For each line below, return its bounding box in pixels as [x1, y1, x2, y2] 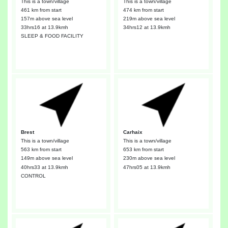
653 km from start [123, 147, 164, 153]
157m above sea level [20, 15, 73, 21]
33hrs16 [20, 24, 40, 30]
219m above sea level [123, 15, 175, 21]
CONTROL [20, 173, 46, 179]
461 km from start [20, 7, 62, 13]
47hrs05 [123, 164, 142, 170]
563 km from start [20, 147, 62, 153]
